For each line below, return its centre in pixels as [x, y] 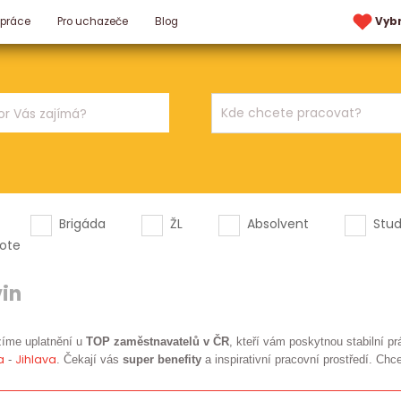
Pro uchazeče [93, 21]
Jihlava [35, 359]
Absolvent [278, 224]
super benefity [162, 359]
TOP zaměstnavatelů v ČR [157, 341]
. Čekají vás [89, 359]
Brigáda [83, 224]
